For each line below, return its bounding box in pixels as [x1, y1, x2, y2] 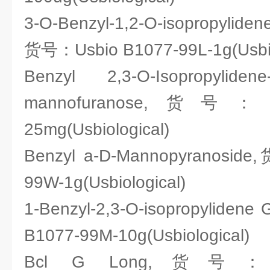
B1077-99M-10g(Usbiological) [24, 226, 250, 245]
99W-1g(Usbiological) [24, 173, 186, 192]
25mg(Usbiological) [24, 120, 169, 139]
